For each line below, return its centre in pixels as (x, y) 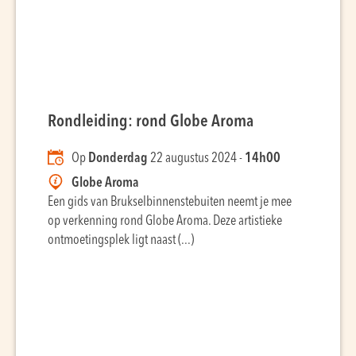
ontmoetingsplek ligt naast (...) (121, 240)
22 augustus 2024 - (196, 159)
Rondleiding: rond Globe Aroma (151, 122)
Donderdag (118, 159)
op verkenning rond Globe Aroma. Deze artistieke (165, 221)
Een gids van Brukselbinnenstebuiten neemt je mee (170, 202)
